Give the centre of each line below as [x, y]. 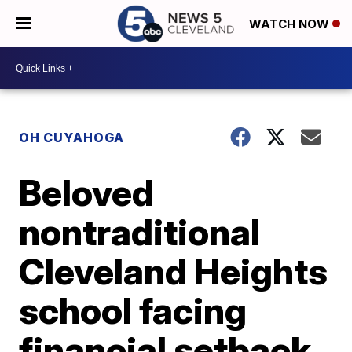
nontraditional [140, 232]
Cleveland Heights [174, 271]
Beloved [87, 192]
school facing [133, 310]
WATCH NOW [291, 24]
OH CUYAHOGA [72, 137]
